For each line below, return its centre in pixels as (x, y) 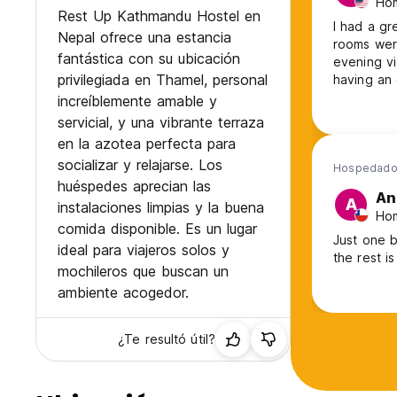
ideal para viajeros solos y (144, 250)
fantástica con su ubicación (149, 59)
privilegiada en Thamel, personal (163, 80)
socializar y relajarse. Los (140, 165)
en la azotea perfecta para (147, 144)
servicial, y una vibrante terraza (161, 123)
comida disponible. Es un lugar (157, 229)
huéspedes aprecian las (134, 187)
